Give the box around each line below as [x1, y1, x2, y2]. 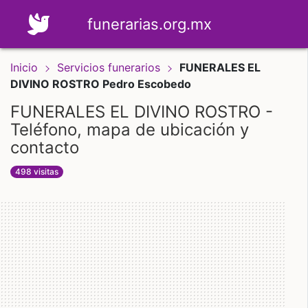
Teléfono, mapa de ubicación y [10, 120, 249, 140]
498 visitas [15, 166, 59, 177]
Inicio [10, 60, 38, 74]
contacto [10, 137, 79, 157]
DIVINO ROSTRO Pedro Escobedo [10, 77, 191, 91]
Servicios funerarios [57, 60, 164, 74]
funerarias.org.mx [87, 14, 212, 33]
